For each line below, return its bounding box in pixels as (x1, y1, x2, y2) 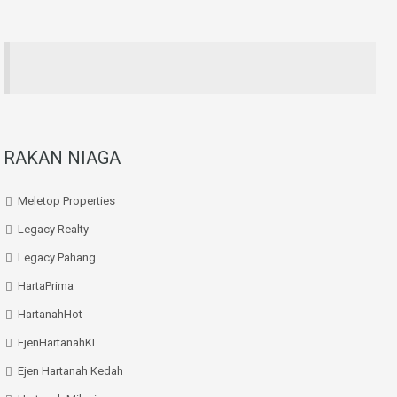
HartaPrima (18, 279, 74, 292)
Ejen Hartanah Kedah (18, 364, 123, 378)
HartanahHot (18, 307, 82, 321)
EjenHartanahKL (18, 336, 98, 349)
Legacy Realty (18, 222, 89, 236)
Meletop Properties (18, 194, 115, 207)
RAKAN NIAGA (4, 147, 121, 168)
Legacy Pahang (18, 251, 96, 264)
